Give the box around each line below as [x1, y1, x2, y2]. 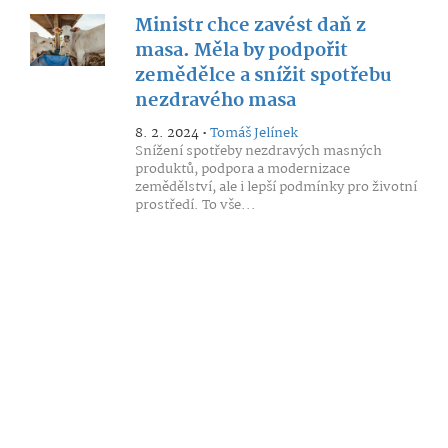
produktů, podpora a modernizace [134, 158, 350, 180]
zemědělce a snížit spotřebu [134, 61, 392, 91]
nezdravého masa [134, 86, 296, 116]
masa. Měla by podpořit [134, 36, 348, 66]
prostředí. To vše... [134, 194, 256, 216]
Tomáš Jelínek [209, 122, 298, 144]
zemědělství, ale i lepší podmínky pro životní [134, 176, 417, 198]
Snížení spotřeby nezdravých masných [134, 140, 382, 162]
